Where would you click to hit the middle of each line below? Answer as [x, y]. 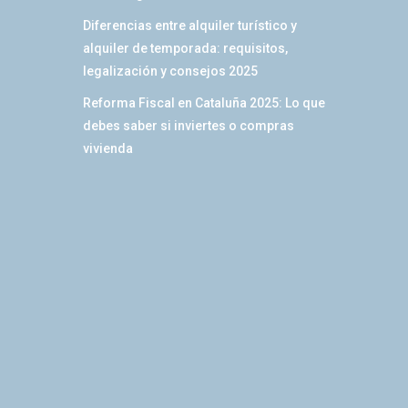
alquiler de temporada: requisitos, [185, 48]
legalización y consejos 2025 [170, 71]
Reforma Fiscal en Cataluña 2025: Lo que [204, 103]
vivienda [107, 148]
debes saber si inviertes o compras [188, 126]
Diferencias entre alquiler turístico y [189, 25]
